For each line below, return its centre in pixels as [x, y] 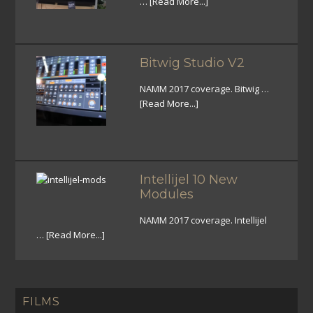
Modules [167, 194]
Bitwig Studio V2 [192, 63]
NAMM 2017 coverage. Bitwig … [205, 88]
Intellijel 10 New [189, 179]
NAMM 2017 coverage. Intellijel [204, 220]
